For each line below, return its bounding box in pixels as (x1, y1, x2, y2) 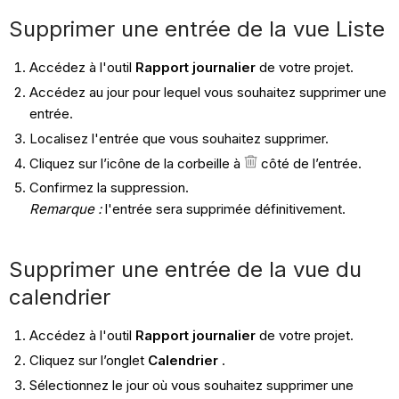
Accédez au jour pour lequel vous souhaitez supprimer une (28, 84, 387, 102)
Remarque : (28, 200, 102, 218)
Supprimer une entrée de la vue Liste (9, 16, 386, 43)
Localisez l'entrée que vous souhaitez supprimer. (28, 129, 329, 147)
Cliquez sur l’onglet (28, 352, 148, 370)
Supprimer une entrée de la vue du (9, 256, 362, 283)
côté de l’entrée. (256, 154, 362, 172)
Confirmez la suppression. (28, 179, 189, 197)
